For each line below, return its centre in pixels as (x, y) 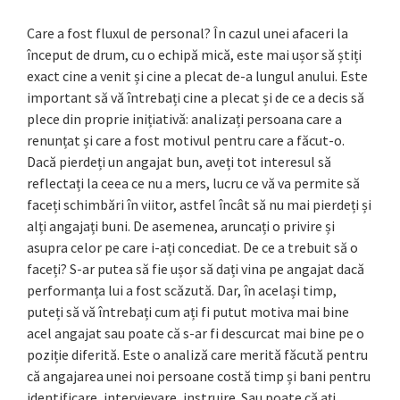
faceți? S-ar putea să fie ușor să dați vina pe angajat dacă (196, 269)
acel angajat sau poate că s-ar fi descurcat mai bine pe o (196, 333)
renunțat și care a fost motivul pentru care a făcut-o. (186, 141)
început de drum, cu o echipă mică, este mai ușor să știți (194, 55)
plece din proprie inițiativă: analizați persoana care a (184, 119)
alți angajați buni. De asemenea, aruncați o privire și (181, 226)
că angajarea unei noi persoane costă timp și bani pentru (199, 376)
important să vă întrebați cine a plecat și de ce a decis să (196, 98)
